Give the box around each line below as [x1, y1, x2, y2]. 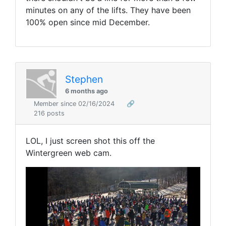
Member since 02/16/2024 [34, 100, 117, 108]
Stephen [65, 73, 103, 85]
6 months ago [65, 87, 108, 95]
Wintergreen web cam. [26, 148, 111, 158]
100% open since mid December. [26, 17, 150, 28]
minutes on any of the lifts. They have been [26, 5, 191, 16]
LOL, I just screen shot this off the [26, 136, 155, 146]
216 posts [34, 109, 65, 118]
